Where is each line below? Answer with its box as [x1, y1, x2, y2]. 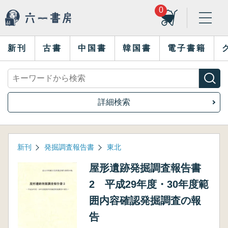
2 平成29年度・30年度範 [89, 179, 209, 190]
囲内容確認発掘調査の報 [89, 195, 201, 206]
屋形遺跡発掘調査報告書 [89, 162, 201, 174]
